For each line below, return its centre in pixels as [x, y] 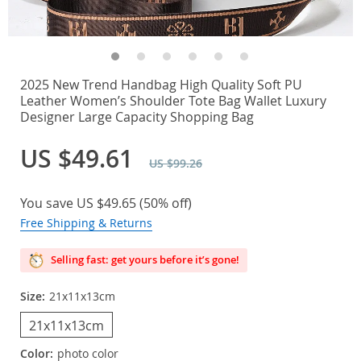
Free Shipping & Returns [86, 223]
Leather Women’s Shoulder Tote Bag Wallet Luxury [173, 101]
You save [48, 203]
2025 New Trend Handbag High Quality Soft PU [161, 85]
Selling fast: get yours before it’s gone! [144, 259]
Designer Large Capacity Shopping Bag [137, 117]
